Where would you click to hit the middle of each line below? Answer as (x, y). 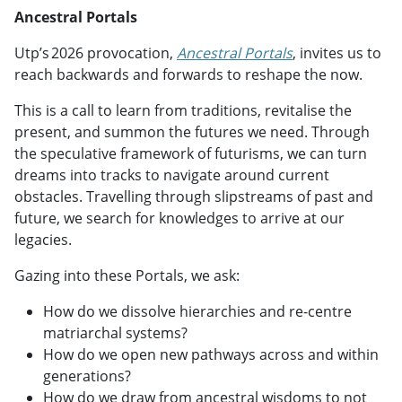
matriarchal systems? (116, 332)
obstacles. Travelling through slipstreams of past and (194, 196)
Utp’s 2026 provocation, (96, 52)
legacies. (43, 239)
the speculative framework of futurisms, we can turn (191, 153)
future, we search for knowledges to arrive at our (179, 218)
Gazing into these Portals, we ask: (131, 275)
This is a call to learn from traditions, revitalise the (183, 110)
